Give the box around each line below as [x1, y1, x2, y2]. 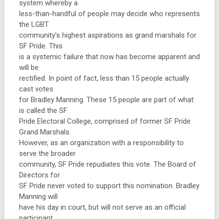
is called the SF [19, 106, 67, 115]
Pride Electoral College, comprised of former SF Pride [19, 117, 191, 126]
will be [19, 63, 39, 72]
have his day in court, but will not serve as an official [19, 203, 186, 212]
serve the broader [19, 149, 76, 158]
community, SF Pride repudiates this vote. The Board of [19, 160, 196, 169]
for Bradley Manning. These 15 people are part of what [19, 95, 194, 104]
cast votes [19, 85, 53, 93]
